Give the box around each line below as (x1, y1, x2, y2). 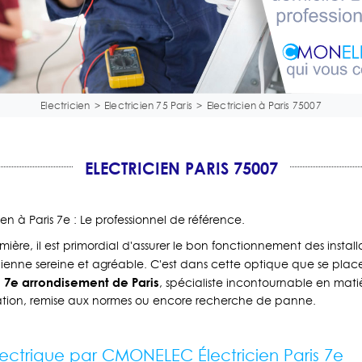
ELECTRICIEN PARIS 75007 (84, 157, 278, 181)
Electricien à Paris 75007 (206, 99, 322, 113)
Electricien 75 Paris (104, 99, 193, 113)
